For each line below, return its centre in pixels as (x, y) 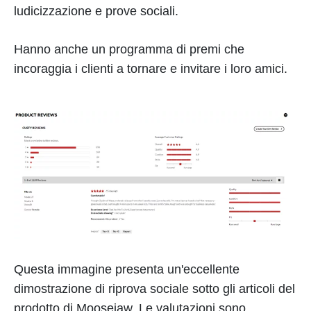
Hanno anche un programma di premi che (129, 50)
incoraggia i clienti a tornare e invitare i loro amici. (151, 69)
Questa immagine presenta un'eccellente (127, 269)
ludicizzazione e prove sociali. (98, 11)
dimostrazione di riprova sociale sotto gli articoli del (154, 288)
